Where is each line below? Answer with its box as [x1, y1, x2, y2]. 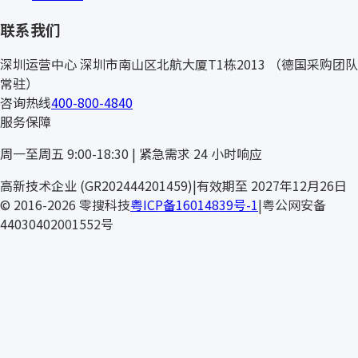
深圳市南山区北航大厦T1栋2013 [77, 54, 268, 74]
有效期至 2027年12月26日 [197, 176, 347, 196]
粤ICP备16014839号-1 [130, 195, 258, 215]
